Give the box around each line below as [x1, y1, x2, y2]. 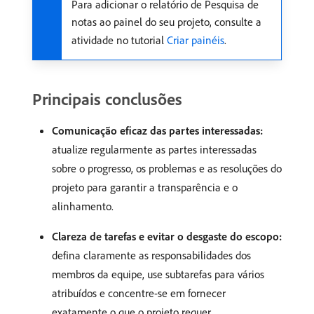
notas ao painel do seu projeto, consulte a [71, 15, 261, 29]
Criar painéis [167, 33, 224, 48]
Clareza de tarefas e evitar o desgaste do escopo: [52, 229, 282, 244]
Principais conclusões [32, 88, 182, 110]
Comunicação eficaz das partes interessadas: [52, 123, 263, 138]
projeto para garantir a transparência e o [52, 180, 238, 195]
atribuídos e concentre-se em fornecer [52, 286, 226, 301]
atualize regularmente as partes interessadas [52, 142, 257, 157]
